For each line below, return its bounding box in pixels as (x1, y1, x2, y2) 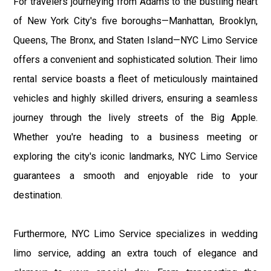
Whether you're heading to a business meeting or (13, 131, 258, 143)
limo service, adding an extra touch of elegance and (13, 247, 258, 259)
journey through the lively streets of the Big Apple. (13, 111, 258, 123)
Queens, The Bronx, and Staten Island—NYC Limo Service (13, 34, 258, 46)
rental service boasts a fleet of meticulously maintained (13, 73, 258, 85)
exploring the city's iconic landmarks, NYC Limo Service (13, 150, 258, 162)
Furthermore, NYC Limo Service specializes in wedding (13, 227, 258, 240)
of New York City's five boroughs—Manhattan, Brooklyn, (13, 15, 258, 27)
